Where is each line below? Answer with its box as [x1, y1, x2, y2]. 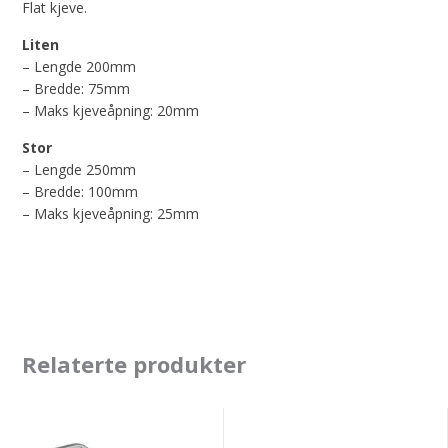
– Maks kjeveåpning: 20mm [22, 101, 200, 121]
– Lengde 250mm [22, 160, 137, 180]
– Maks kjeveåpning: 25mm [22, 204, 200, 224]
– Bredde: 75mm [22, 79, 131, 99]
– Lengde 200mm [22, 57, 137, 77]
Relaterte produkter [22, 348, 247, 379]
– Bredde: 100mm [22, 182, 139, 202]
